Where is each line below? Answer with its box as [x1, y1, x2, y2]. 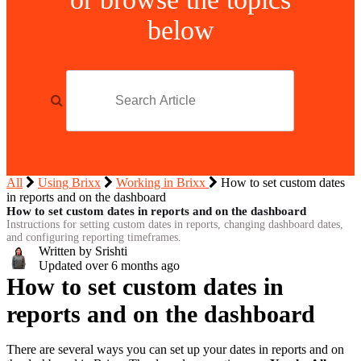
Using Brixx [38, 176, 101, 189]
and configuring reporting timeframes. [6, 231, 181, 243]
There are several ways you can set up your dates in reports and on [6, 342, 344, 356]
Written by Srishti [39, 244, 127, 258]
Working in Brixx [116, 176, 209, 189]
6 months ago [111, 259, 180, 272]
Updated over [39, 259, 111, 272]
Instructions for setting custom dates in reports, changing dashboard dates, [6, 218, 343, 230]
